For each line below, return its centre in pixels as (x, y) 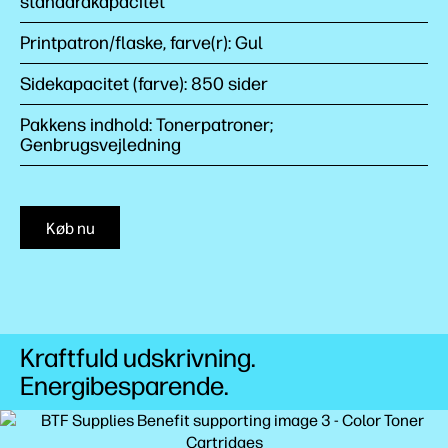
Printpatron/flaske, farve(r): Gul (141, 43)
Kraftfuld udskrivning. (138, 358)
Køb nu (70, 228)
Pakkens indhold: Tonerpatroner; (146, 125)
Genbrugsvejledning (100, 145)
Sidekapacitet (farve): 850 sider (144, 84)
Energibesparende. (124, 386)
